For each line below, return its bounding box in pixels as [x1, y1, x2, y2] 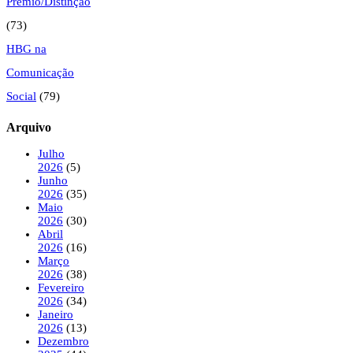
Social [6, 89, 36, 102]
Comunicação [6, 65, 74, 79]
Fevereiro [38, 281, 84, 294]
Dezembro [38, 334, 89, 347]
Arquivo [6, 120, 51, 134]
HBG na [6, 42, 46, 55]
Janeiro [38, 307, 73, 321]
